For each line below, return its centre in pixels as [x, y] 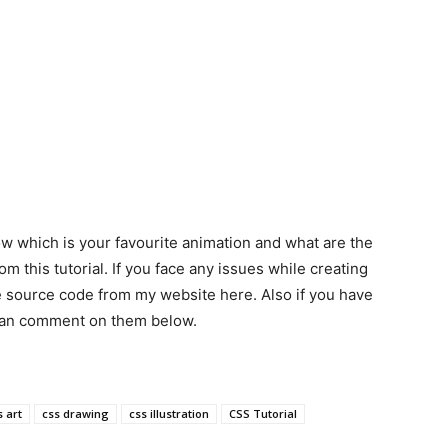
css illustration [169, 413]
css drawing [75, 413]
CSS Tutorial [263, 413]
